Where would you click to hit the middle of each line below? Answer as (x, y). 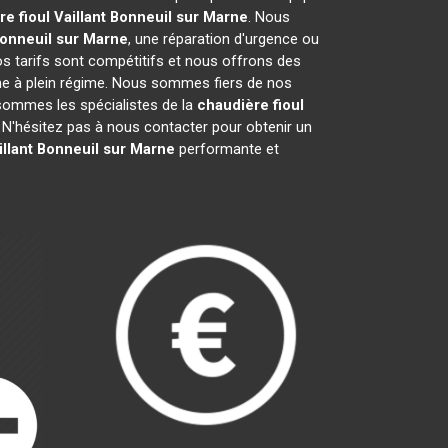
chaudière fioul (250, 105)
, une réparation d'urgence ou (223, 39)
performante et (226, 149)
